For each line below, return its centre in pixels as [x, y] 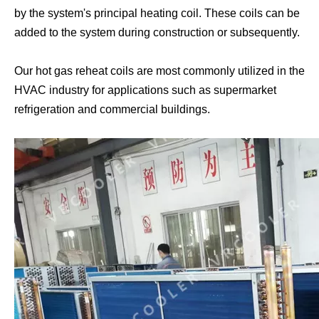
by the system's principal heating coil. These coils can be [157, 13]
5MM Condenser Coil [211, 54]
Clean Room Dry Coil [211, 263]
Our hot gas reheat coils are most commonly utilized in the [159, 71]
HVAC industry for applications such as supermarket [145, 90]
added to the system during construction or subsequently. [157, 32]
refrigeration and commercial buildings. [112, 109]
